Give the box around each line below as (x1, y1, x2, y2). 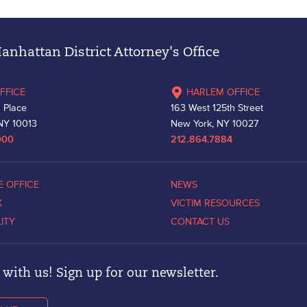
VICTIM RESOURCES (171, 197, 260, 208)
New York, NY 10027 (171, 117, 259, 129)
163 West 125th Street (171, 101, 264, 113)
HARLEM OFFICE (186, 86, 260, 97)
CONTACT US (171, 215, 230, 227)
